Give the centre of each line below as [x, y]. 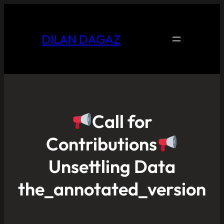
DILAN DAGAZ [81, 39]
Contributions [102, 144]
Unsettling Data [112, 166]
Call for [122, 121]
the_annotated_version [112, 189]
